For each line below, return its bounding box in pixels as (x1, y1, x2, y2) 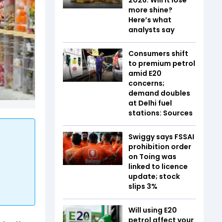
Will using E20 (128, 205, 177, 215)
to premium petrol (128, 58, 195, 68)
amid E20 (128, 68, 162, 78)
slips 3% (128, 181, 158, 191)
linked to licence (128, 161, 188, 171)
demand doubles (128, 88, 190, 98)
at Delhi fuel (128, 98, 172, 108)
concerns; (128, 78, 165, 88)
